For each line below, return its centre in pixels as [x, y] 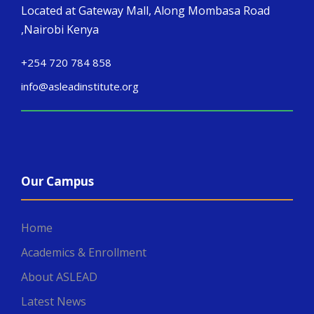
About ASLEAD [59, 277]
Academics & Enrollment [84, 253]
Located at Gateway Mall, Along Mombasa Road [145, 11]
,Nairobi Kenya [60, 30]
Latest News [54, 302]
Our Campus [57, 182]
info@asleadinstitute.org [80, 87]
